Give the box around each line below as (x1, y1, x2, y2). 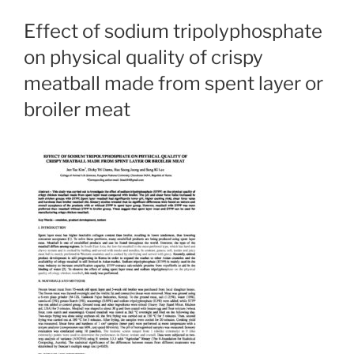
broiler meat (24, 98, 130, 121)
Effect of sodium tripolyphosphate (24, 20, 322, 43)
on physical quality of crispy (24, 46, 263, 69)
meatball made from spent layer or (24, 72, 323, 95)
